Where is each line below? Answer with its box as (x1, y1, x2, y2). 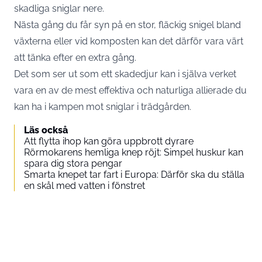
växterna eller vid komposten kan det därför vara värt (14, 35, 243, 47)
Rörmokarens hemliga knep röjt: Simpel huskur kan (24, 146, 243, 158)
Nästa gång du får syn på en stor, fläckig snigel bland (14, 19, 241, 30)
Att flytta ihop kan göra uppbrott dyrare (24, 135, 194, 147)
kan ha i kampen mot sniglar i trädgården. (14, 101, 191, 112)
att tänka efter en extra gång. (14, 51, 136, 63)
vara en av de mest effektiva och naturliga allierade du (14, 84, 247, 96)
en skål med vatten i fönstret (24, 180, 145, 191)
